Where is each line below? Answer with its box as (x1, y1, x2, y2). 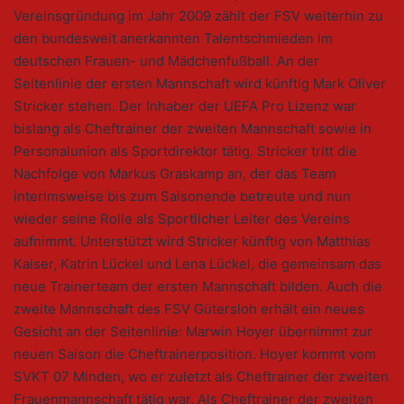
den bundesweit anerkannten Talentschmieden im (14, 30, 333, 48)
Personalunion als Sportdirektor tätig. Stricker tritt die (14, 142, 357, 161)
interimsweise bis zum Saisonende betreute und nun (14, 188, 351, 206)
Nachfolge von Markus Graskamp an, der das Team (14, 165, 336, 183)
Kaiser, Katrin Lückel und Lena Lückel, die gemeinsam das (14, 255, 381, 273)
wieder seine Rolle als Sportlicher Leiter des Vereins (14, 210, 350, 228)
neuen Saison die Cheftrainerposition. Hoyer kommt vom (14, 345, 376, 363)
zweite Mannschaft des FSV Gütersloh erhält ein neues (14, 300, 364, 318)
